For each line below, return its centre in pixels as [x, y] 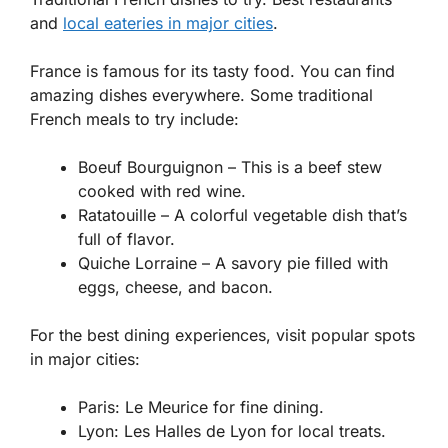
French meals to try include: [134, 119]
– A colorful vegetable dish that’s [281, 215]
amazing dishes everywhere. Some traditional [201, 95]
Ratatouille [117, 215]
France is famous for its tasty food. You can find [212, 71]
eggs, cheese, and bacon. [175, 287]
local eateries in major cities [168, 23]
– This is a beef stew [302, 167]
